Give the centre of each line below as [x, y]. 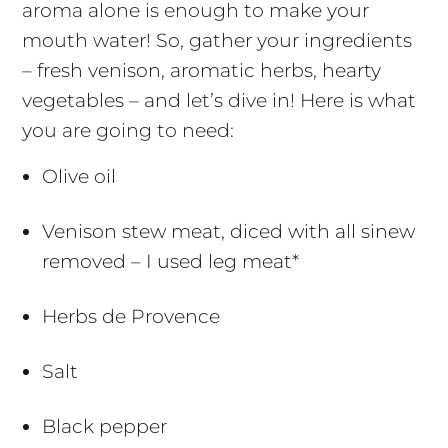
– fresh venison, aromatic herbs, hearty [201, 71]
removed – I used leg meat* [170, 262]
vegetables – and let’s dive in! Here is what [218, 101]
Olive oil [78, 177]
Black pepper [104, 427]
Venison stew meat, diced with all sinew [228, 232]
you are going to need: [127, 131]
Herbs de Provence [130, 317]
